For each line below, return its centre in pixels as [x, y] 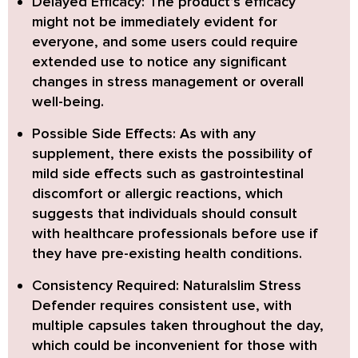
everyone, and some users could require [165, 41]
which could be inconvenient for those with [175, 345]
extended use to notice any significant [159, 61]
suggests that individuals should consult [165, 213]
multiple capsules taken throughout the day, [178, 325]
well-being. [68, 101]
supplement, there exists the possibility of [172, 153]
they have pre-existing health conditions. [167, 253]
